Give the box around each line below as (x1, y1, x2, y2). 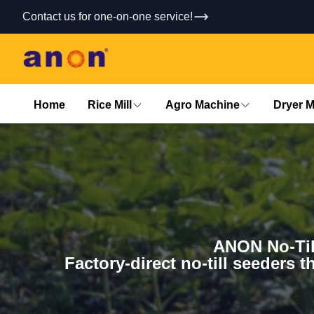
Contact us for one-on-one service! (22, 11, 193, 22)
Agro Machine (165, 99, 240, 111)
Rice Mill (88, 99, 132, 111)
